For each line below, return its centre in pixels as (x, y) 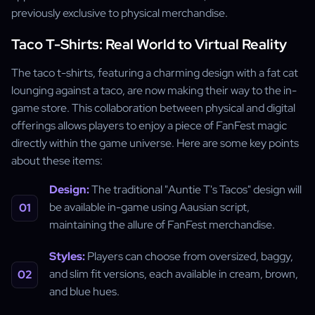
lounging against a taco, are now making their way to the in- (154, 90)
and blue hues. (84, 291)
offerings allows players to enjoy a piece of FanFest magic (149, 126)
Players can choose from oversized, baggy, (189, 256)
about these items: (57, 161)
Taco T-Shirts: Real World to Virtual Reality (149, 44)
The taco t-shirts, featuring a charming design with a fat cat (155, 73)
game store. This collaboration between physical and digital (153, 108)
